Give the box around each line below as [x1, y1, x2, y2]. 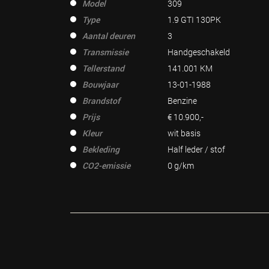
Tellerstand [82, 62, 124, 74]
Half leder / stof [167, 144, 225, 155]
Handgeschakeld [167, 46, 230, 58]
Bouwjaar [82, 79, 118, 90]
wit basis [167, 127, 201, 139]
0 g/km [167, 160, 194, 171]
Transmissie [82, 46, 128, 58]
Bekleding [82, 144, 119, 155]
